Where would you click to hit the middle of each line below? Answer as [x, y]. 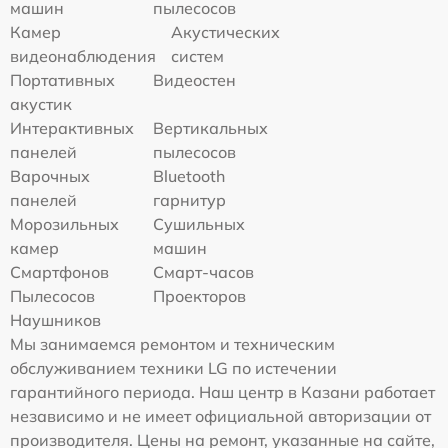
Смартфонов [59, 272]
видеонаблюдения [83, 56]
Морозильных [64, 224]
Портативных [62, 80]
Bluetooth [189, 176]
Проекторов [200, 296]
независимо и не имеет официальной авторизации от [220, 416]
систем [197, 56]
